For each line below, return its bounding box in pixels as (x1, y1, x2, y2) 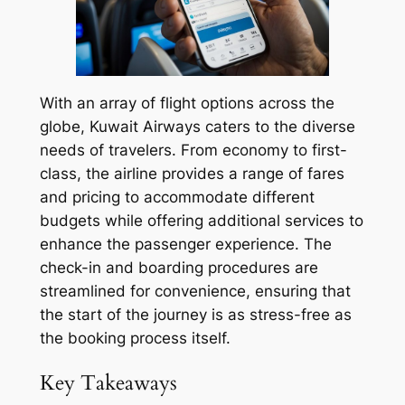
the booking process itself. (39, 329, 231, 348)
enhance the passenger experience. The (39, 235, 332, 254)
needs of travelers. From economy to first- (39, 141, 347, 160)
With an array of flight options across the (39, 94, 334, 113)
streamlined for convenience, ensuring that (39, 282, 351, 301)
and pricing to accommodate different (39, 188, 315, 207)
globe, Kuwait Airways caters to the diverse (39, 118, 355, 137)
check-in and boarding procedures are (39, 259, 318, 278)
